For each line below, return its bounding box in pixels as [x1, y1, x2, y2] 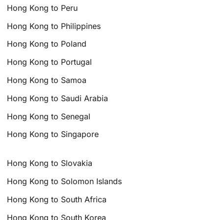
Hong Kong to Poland [7, 39, 87, 49]
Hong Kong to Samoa [7, 75, 87, 85]
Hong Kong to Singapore [7, 129, 99, 139]
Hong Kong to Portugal [7, 57, 92, 67]
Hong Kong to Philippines [7, 21, 101, 31]
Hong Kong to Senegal [7, 111, 91, 121]
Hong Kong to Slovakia [7, 158, 93, 168]
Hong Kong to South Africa [7, 194, 107, 204]
